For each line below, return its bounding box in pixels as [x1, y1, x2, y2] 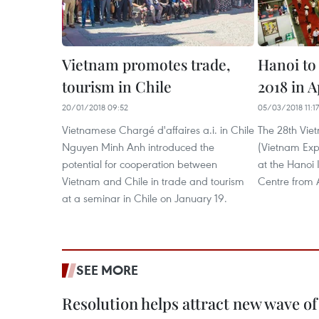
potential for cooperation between [62, 157, 217, 172]
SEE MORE [76, 261, 138, 279]
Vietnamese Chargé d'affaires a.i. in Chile [62, 122, 254, 137]
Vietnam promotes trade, [62, 54, 231, 75]
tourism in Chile [62, 76, 172, 97]
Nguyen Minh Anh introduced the [62, 140, 214, 155]
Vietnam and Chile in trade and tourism [62, 174, 244, 189]
